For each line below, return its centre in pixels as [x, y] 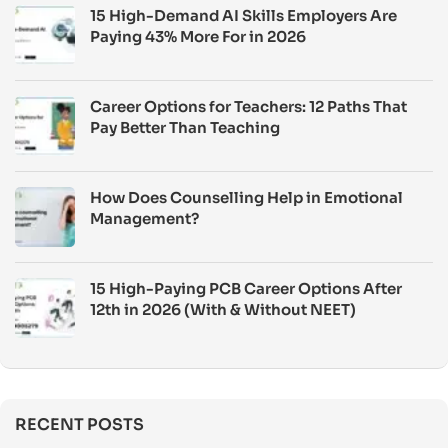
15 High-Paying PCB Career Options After [246, 288]
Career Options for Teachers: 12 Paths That [248, 106]
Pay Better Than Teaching [185, 127]
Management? [144, 218]
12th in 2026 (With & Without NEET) [223, 309]
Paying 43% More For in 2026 [198, 36]
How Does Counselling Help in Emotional [246, 197]
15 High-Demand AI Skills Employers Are [243, 15]
